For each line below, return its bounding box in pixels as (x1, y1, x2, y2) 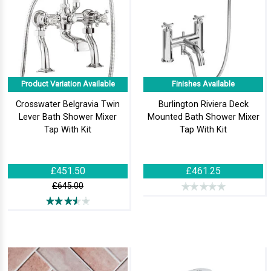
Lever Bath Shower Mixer (19, 111, 117, 122)
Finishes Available (172, 79, 235, 89)
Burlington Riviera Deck (158, 99, 249, 109)
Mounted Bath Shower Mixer (147, 111, 260, 122)
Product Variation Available (21, 79, 115, 89)
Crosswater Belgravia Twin (16, 99, 120, 109)
